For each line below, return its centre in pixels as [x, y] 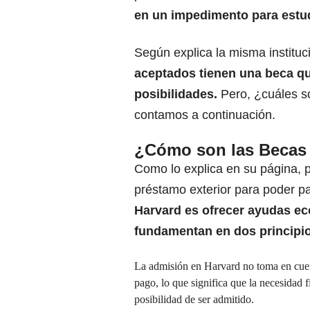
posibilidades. [176, 94]
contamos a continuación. [205, 115]
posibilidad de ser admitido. [194, 300]
